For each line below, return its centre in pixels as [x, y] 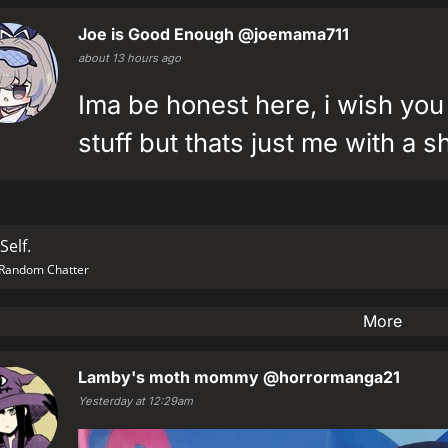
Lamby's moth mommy [170, 377]
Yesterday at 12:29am [135, 401]
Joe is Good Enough [156, 34]
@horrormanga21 [331, 377]
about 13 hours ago [129, 58]
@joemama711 [293, 34]
